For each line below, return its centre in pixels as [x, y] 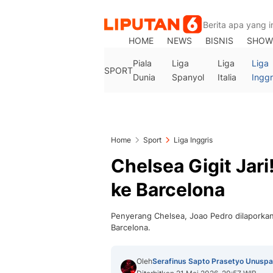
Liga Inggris [193, 140]
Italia [227, 77]
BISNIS [220, 41]
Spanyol [188, 77]
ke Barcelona [168, 190]
